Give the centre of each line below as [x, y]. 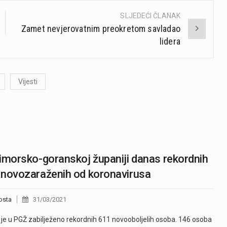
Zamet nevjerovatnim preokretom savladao [101, 28]
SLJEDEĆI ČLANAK [150, 15]
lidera [170, 41]
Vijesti [28, 81]
